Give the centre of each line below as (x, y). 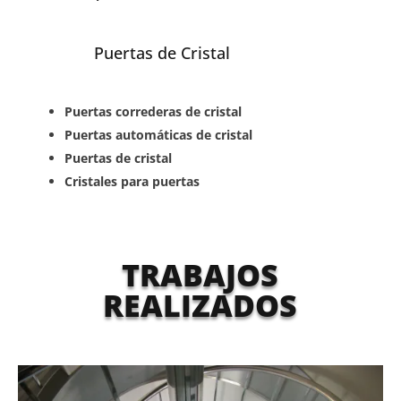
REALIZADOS (200, 305)
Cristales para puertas (132, 181)
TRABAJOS (200, 274)
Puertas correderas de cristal (154, 111)
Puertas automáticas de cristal (159, 134)
